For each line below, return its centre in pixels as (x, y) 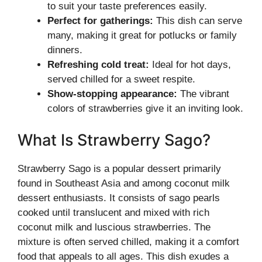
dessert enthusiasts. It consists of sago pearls (119, 198)
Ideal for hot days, (190, 65)
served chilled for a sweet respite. (121, 79)
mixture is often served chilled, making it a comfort (128, 242)
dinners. (65, 50)
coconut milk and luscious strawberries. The (114, 227)
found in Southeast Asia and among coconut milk (124, 183)
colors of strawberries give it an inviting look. (145, 108)
